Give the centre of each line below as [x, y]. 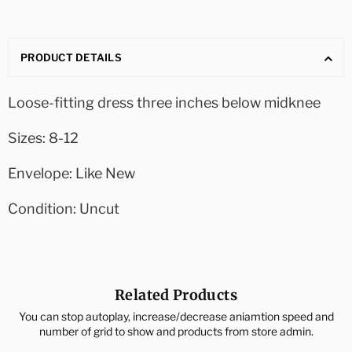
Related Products [176, 295]
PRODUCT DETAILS [71, 57]
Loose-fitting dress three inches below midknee [164, 102]
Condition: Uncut [64, 208]
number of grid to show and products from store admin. [176, 331]
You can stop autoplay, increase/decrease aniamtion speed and [176, 316]
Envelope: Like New [71, 173]
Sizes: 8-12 [43, 137]
